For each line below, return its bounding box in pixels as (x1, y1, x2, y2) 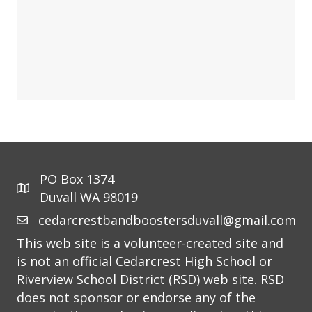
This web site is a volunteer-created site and (17, 235, 283, 252)
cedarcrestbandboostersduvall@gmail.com (38, 212, 296, 229)
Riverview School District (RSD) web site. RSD (17, 271, 284, 288)
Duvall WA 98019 (40, 189, 138, 206)
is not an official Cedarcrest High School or (17, 253, 272, 270)
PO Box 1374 (40, 171, 114, 188)
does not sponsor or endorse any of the (17, 289, 256, 306)
